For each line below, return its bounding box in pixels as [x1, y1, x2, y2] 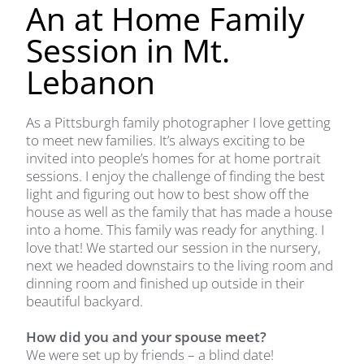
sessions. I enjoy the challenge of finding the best [26, 166, 326, 185]
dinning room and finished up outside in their [26, 273, 305, 292]
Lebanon [26, 59, 156, 103]
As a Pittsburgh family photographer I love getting [26, 112, 331, 132]
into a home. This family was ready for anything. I [26, 219, 325, 239]
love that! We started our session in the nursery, [26, 237, 322, 257]
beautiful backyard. [26, 291, 144, 310]
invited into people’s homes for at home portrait [26, 148, 322, 167]
